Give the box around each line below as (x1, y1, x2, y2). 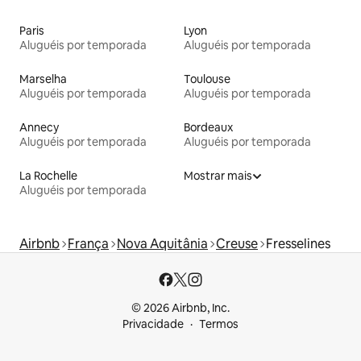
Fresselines (266, 234, 330, 252)
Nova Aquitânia (117, 234, 208, 252)
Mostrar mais (184, 168, 252, 183)
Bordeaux (184, 119, 233, 135)
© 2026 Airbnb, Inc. (131, 301, 230, 315)
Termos (199, 317, 239, 331)
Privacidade (122, 317, 184, 331)
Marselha (19, 71, 67, 86)
